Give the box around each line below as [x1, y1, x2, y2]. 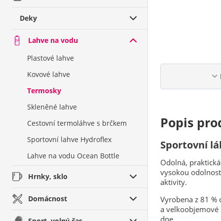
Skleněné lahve [27, 102, 77, 111]
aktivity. [160, 177, 187, 187]
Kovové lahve [27, 70, 70, 79]
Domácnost [28, 194, 67, 203]
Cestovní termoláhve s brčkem [27, 118, 127, 128]
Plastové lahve [27, 53, 74, 63]
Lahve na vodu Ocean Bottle [27, 151, 119, 160]
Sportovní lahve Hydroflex [27, 135, 111, 144]
